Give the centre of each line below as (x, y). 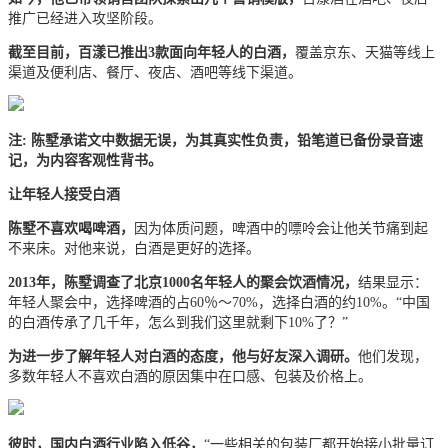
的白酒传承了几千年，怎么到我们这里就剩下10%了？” (178, 323)
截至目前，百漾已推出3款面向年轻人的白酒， (151, 53)
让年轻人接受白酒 (64, 195)
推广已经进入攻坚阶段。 (85, 19)
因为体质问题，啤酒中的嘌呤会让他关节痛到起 (281, 229)
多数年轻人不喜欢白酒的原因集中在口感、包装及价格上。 (190, 377)
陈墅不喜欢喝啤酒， (71, 229)
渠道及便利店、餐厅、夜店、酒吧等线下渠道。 (155, 73)
